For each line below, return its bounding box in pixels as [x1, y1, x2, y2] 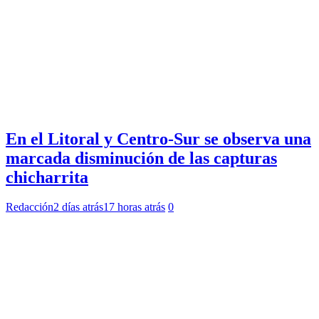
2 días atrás [53, 201, 103, 214]
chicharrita [6, 167, 88, 187]
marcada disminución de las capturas [6, 148, 277, 167]
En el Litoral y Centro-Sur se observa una [6, 129, 311, 148]
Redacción [6, 201, 53, 214]
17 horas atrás [103, 201, 165, 214]
